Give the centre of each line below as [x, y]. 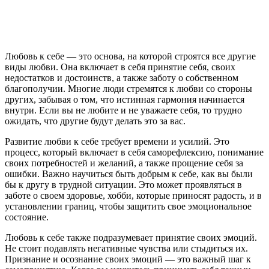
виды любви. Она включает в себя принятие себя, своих [120, 67]
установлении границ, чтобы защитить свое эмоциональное [128, 206]
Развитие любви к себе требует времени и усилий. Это [117, 141]
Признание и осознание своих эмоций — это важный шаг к [128, 259]
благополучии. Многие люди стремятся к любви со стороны [128, 88]
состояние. [27, 217]
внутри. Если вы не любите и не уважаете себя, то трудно [123, 110]
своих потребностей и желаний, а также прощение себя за [124, 163]
